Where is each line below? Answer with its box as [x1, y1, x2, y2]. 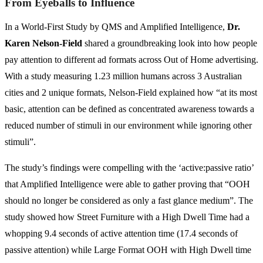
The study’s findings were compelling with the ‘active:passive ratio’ [5, 163, 254, 173]
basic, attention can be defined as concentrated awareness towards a [5, 104, 254, 114]
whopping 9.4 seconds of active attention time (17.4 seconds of [5, 228, 238, 239]
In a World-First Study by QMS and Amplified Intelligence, [5, 22, 227, 32]
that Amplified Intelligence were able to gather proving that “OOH [5, 179, 250, 190]
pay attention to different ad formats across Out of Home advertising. [5, 55, 258, 65]
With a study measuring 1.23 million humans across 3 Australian [5, 71, 242, 82]
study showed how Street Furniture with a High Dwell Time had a [5, 212, 249, 222]
